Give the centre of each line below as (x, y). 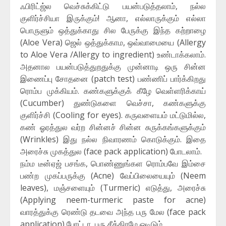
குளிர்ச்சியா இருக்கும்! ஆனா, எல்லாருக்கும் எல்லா (113, 18)
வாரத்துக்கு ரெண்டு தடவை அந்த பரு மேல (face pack (113, 212)
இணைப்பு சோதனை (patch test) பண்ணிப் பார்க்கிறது (113, 79)
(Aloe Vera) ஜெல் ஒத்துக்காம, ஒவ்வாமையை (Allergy (113, 43)
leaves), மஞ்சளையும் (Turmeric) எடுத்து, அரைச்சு (113, 188)
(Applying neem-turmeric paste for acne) (113, 200)
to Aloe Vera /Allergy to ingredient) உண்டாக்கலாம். (113, 55)
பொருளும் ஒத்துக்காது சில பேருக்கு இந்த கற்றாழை (113, 31)
